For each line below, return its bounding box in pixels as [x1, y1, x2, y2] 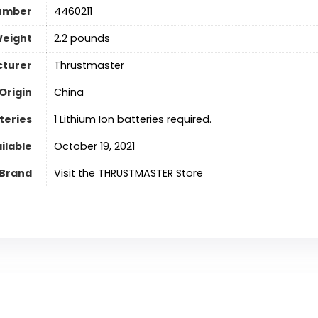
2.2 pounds [53, 31, 110, 46]
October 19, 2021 [53, 139, 135, 154]
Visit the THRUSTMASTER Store [53, 166, 203, 181]
